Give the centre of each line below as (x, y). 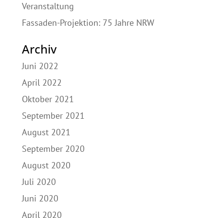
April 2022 (42, 82)
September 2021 (53, 115)
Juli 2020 (39, 182)
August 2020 (46, 165)
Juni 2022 (40, 66)
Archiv (39, 49)
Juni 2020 (40, 198)
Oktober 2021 (48, 99)
